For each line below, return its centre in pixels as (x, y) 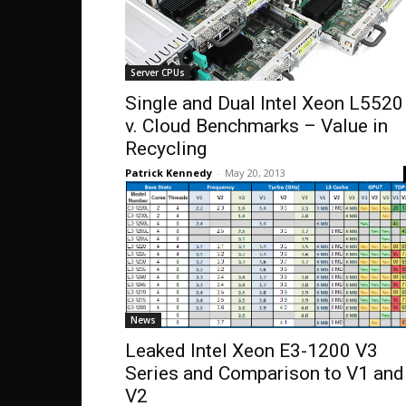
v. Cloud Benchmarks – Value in (256, 126)
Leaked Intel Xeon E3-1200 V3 (251, 351)
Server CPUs (158, 72)
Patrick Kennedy (169, 173)
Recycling (166, 149)
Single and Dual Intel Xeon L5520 (264, 103)
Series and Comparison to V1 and (265, 373)
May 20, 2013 (255, 173)
